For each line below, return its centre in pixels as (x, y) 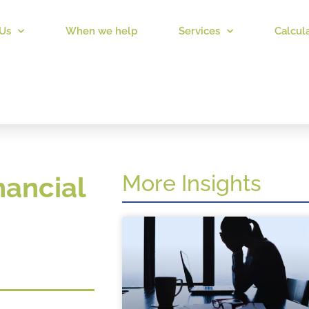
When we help (101, 31)
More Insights (191, 183)
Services (199, 31)
